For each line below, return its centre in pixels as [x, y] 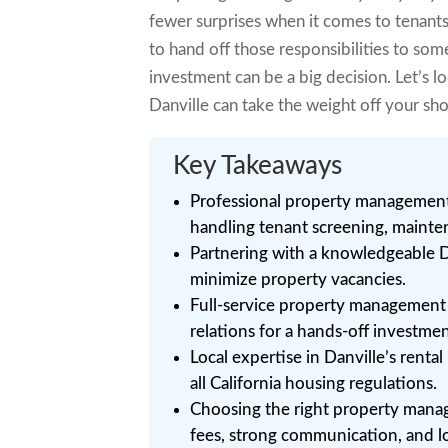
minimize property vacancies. [298, 279]
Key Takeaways [258, 166]
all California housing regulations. [314, 383]
